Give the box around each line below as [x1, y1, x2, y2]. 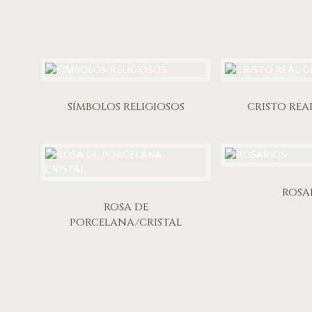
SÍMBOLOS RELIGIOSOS [67, 100, 185, 115]
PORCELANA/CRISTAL [70, 214, 182, 230]
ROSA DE [103, 199, 148, 214]
